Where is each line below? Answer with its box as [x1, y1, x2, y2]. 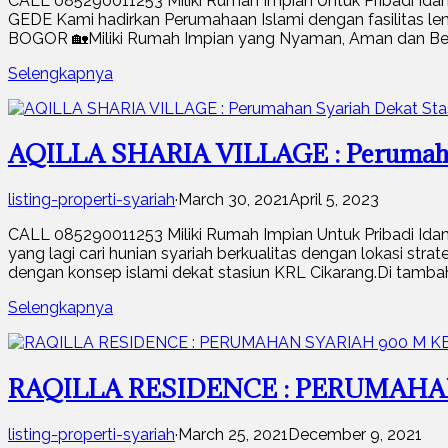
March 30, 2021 [178, 190, 289, 210]
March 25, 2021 [178, 425, 288, 445]
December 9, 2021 [288, 425, 422, 445]
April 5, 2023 [289, 190, 379, 210]
